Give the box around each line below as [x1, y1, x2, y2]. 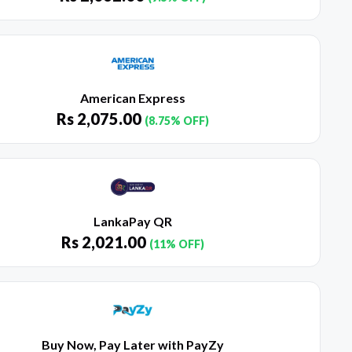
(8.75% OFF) [144, 114, 209, 128]
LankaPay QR [93, 214, 172, 229]
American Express [79, 90, 185, 106]
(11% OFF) [148, 237, 204, 251]
